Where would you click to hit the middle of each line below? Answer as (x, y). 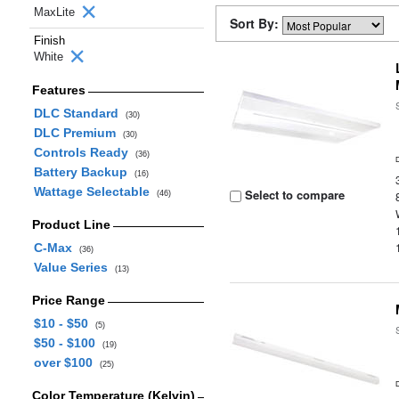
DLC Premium (78, 133)
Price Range (68, 300)
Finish (49, 41)
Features (58, 90)
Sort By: (256, 23)
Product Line (71, 224)
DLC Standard (79, 113)
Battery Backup (84, 172)
